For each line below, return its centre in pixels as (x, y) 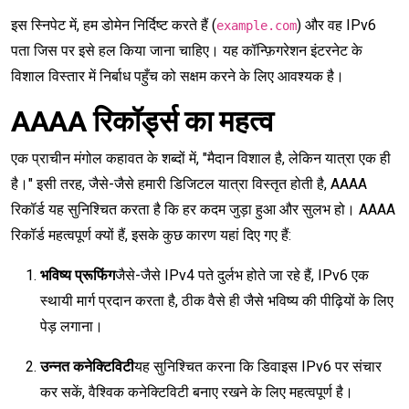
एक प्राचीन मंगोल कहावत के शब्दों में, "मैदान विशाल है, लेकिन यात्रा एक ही (201, 159)
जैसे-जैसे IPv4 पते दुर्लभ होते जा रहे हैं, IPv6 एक (242, 276)
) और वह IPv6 (336, 26)
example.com (257, 26)
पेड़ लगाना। (72, 327)
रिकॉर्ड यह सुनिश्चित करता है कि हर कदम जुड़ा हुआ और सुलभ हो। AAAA (203, 210)
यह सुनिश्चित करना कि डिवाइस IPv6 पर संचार (258, 367)
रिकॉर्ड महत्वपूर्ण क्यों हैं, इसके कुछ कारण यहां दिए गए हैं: (151, 236)
